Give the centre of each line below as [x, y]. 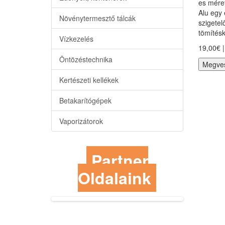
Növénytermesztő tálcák [97, 18]
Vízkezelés [76, 39]
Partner [120, 160]
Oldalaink [115, 178]
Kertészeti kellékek [89, 80]
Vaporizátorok [81, 121]
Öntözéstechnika [86, 59]
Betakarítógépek [85, 100]
